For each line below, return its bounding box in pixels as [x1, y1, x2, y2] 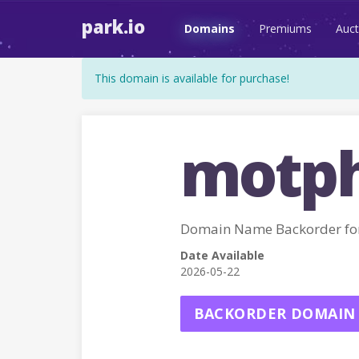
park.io [82, 14, 145, 38]
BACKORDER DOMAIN [193, 304, 356, 323]
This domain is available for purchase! [95, 71, 289, 86]
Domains [184, 21, 235, 36]
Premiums [259, 21, 312, 36]
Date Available [179, 248, 264, 263]
